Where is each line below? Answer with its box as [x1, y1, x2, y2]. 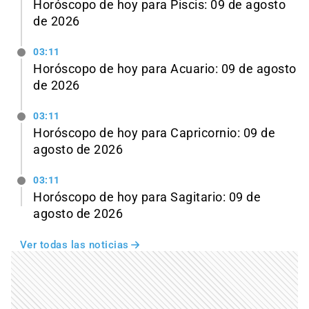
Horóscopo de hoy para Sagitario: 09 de [33, 190, 261, 204]
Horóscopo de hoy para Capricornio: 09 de [33, 126, 275, 140]
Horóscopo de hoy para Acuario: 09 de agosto [33, 62, 297, 77]
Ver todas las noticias [19, 238, 129, 251]
